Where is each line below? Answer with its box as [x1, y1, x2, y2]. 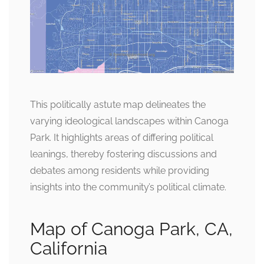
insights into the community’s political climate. [30, 181, 226, 193]
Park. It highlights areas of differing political [30, 131, 213, 143]
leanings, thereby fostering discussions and [30, 148, 217, 160]
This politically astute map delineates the [30, 98, 206, 110]
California [30, 237, 107, 259]
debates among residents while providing [30, 164, 209, 176]
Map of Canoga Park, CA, [30, 218, 233, 239]
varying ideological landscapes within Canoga [30, 115, 229, 127]
